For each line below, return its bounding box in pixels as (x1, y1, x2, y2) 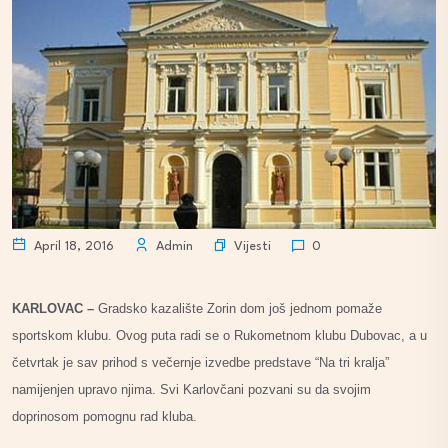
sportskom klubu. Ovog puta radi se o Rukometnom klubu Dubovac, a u (12, 328, 427, 344)
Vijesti (234, 239, 271, 253)
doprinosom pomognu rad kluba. (12, 409, 197, 425)
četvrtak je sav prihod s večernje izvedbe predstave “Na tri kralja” (12, 355, 389, 371)
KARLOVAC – (12, 301, 98, 317)
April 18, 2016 (30, 240, 114, 254)
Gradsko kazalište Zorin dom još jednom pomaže (98, 301, 382, 317)
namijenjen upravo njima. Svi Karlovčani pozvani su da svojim (12, 382, 371, 398)
